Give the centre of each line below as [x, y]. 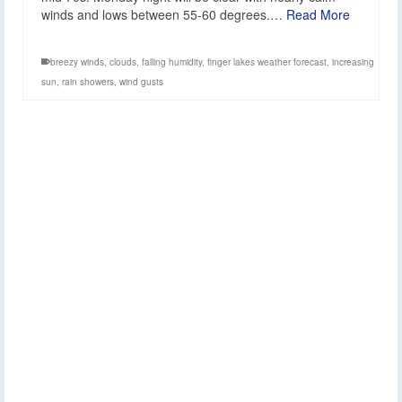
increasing [353, 61]
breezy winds [77, 61]
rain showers [88, 81]
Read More [318, 14]
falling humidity [172, 61]
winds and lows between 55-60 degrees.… [164, 14]
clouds [123, 61]
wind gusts [141, 81]
